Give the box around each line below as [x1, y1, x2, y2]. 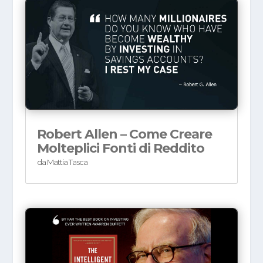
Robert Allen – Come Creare [36, 126, 212, 143]
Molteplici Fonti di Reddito [36, 140, 204, 157]
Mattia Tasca [46, 157, 87, 167]
